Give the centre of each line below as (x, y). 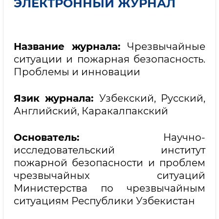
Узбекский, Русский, (152, 98)
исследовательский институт (109, 150)
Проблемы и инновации (77, 72)
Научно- (184, 137)
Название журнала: (70, 46)
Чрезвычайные (166, 46)
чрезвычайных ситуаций (109, 175)
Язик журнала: (56, 98)
